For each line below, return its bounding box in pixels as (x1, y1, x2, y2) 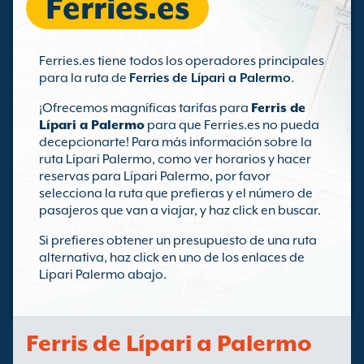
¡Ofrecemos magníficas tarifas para (39, 101, 251, 115)
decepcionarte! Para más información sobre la (39, 135, 312, 149)
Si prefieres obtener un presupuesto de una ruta (39, 233, 317, 248)
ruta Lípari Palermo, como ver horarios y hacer (39, 152, 311, 167)
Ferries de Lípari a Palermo (129, 71, 291, 85)
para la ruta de (39, 71, 129, 85)
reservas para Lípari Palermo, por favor (39, 169, 271, 184)
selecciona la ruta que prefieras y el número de (39, 186, 313, 201)
